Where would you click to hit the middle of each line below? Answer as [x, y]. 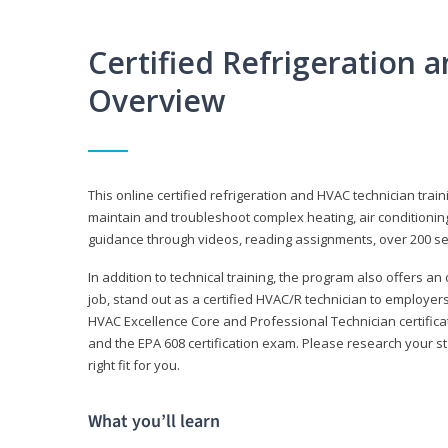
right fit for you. [134, 365]
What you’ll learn [154, 422]
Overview [156, 101]
